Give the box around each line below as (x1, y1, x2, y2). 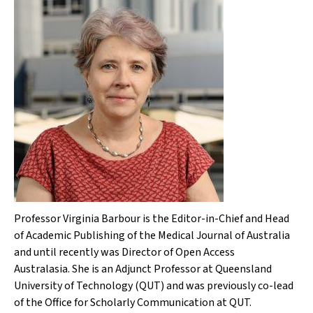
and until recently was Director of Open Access (14, 245, 235, 260)
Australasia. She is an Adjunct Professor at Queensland (14, 261, 272, 277)
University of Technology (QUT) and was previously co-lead (14, 278, 293, 293)
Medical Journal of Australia (158, 228, 290, 243)
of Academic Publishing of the (14, 228, 158, 243)
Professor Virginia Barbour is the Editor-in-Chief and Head (14, 211, 289, 226)
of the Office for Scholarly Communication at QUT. (14, 295, 252, 310)
